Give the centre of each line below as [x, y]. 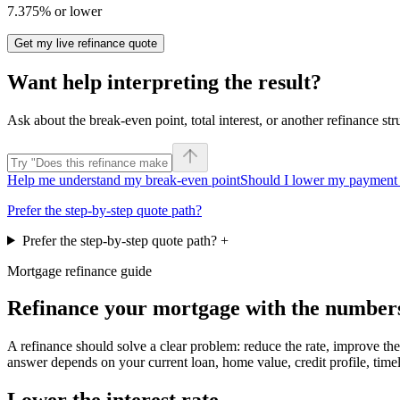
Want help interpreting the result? [164, 82]
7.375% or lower [54, 11]
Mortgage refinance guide [79, 271]
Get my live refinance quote [86, 43]
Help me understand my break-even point [124, 179]
